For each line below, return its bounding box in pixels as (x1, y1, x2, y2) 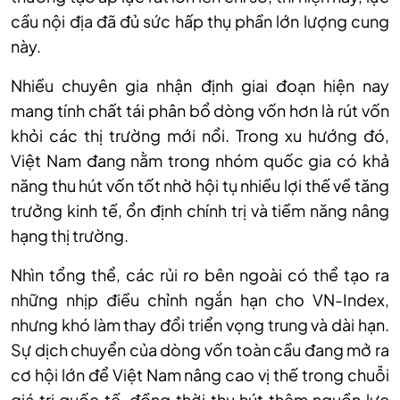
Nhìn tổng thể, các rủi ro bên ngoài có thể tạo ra (11, 264, 389, 286)
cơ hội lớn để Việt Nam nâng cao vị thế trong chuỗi (11, 364, 389, 386)
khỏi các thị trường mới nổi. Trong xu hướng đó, (11, 125, 389, 146)
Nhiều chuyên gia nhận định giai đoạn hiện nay (11, 75, 389, 96)
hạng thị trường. (11, 225, 129, 246)
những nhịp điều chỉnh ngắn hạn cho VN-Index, (11, 289, 389, 311)
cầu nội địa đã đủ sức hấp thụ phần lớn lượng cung (11, 11, 389, 32)
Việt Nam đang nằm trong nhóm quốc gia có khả (11, 150, 389, 171)
